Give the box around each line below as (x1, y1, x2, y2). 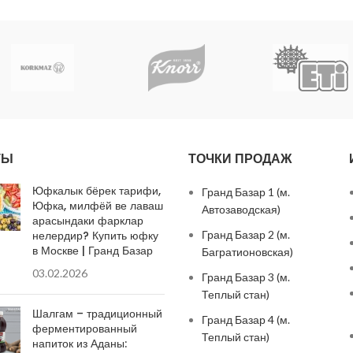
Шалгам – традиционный (32, 306, 162, 322)
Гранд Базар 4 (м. (202, 313, 290, 327)
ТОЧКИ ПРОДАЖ (188, 150, 292, 169)
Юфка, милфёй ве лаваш (32, 198, 163, 214)
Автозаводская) (202, 203, 281, 217)
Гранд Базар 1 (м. (202, 185, 290, 199)
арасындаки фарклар (32, 213, 143, 229)
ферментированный (32, 321, 137, 337)
